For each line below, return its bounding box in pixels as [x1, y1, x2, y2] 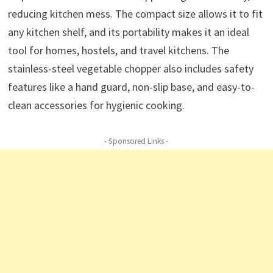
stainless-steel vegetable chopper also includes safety [7, 62, 253, 76]
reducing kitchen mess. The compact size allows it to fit [7, 7, 263, 21]
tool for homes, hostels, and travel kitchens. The [7, 43, 229, 58]
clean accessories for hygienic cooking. [7, 98, 185, 113]
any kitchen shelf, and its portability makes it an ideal [7, 25, 249, 40]
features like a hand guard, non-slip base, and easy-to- [7, 80, 255, 94]
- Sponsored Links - [104, 136, 169, 147]
